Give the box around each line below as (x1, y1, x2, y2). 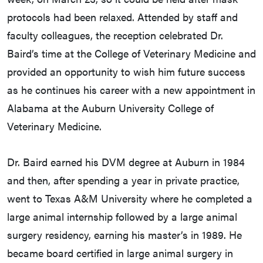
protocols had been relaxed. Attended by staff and (7, 9, 238, 25)
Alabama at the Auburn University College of (7, 100, 214, 116)
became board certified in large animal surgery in (7, 245, 233, 261)
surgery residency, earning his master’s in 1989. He (7, 227, 242, 242)
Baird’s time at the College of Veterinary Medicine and (7, 46, 256, 61)
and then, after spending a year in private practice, (7, 173, 240, 188)
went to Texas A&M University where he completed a (7, 191, 252, 206)
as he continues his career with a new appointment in (7, 82, 255, 97)
